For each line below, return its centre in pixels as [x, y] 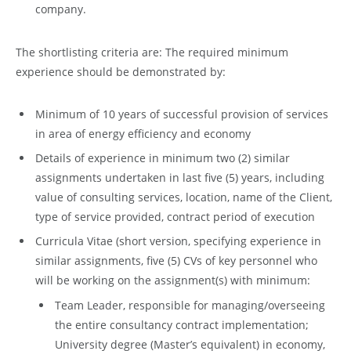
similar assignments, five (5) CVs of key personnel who [176, 261]
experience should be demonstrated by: [121, 71]
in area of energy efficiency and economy [143, 134]
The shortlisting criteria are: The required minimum [152, 52]
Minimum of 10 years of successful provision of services [182, 114]
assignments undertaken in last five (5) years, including [180, 178]
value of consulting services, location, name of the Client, [184, 197]
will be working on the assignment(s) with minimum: [173, 280]
